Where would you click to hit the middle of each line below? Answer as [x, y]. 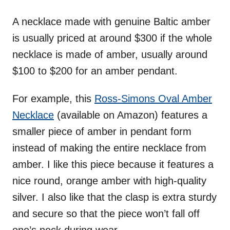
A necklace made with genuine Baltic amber [111, 21]
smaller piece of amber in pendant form [102, 131]
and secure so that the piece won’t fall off [106, 213]
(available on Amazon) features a [131, 115]
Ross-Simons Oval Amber [153, 98]
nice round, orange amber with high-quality [109, 180]
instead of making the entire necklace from [109, 148]
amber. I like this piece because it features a [113, 164]
